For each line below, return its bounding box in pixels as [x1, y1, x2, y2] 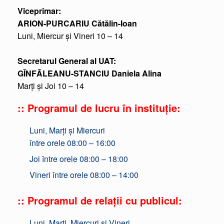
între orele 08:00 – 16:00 [29, 137, 115, 148]
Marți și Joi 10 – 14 [17, 80, 84, 91]
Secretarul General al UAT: [17, 55, 116, 66]
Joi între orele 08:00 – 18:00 [29, 153, 128, 164]
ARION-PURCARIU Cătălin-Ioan [17, 17, 137, 29]
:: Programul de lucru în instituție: [17, 100, 180, 115]
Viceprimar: [17, 5, 61, 16]
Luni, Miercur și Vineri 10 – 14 [17, 30, 123, 41]
